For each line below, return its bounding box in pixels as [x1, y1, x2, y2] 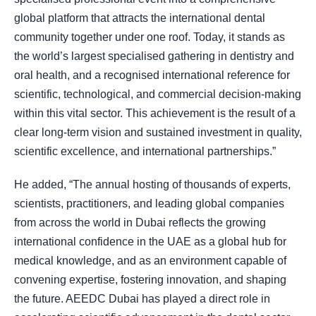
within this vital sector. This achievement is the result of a [14, 107, 296, 120]
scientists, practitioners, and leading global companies [14, 197, 284, 209]
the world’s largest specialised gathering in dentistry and [14, 50, 294, 63]
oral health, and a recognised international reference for [14, 69, 290, 82]
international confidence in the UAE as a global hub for [14, 235, 286, 248]
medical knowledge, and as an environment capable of [14, 254, 286, 267]
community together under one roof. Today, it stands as [14, 31, 285, 44]
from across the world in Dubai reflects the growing [14, 216, 266, 229]
